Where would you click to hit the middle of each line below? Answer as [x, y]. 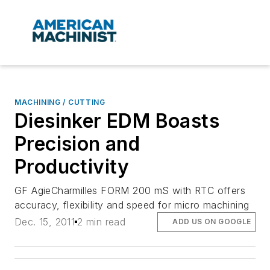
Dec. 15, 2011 [45, 222]
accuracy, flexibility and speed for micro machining [132, 205]
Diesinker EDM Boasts [117, 121]
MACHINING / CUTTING [60, 102]
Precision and [77, 144]
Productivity [72, 167]
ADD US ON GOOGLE [212, 222]
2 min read [102, 222]
